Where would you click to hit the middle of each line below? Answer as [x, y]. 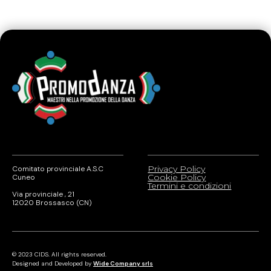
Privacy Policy [177, 169]
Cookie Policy [177, 178]
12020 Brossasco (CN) [52, 203]
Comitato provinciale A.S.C [58, 169]
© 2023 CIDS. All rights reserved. [59, 255]
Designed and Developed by [53, 264]
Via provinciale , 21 [43, 194]
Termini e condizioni [190, 186]
